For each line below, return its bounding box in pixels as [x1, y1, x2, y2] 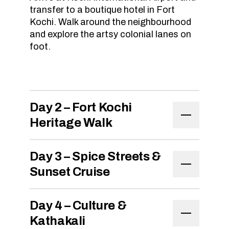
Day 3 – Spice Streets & [30, 150, 162, 163]
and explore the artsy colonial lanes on [30, 29, 192, 39]
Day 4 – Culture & [30, 199, 127, 212]
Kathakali [30, 214, 86, 227]
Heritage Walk [30, 116, 112, 129]
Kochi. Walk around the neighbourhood [30, 17, 192, 27]
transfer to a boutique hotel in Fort [30, 5, 175, 15]
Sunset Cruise [30, 165, 110, 178]
